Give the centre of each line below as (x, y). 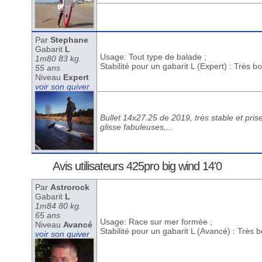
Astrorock (70, 187)
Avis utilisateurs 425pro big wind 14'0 (137, 166)
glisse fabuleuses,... (136, 127)
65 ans (47, 215)
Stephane (69, 40)
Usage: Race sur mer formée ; (156, 222)
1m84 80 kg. (58, 206)
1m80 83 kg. (58, 58)
